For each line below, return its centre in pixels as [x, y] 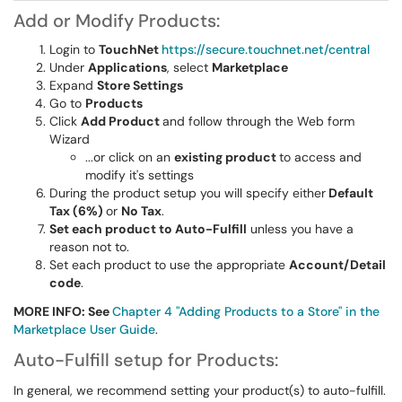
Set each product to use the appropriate [169, 265]
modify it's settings [140, 175]
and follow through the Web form [258, 121]
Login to [74, 49]
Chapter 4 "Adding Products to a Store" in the [246, 311]
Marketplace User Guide [84, 329]
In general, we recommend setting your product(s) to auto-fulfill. [200, 390]
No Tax [141, 211]
